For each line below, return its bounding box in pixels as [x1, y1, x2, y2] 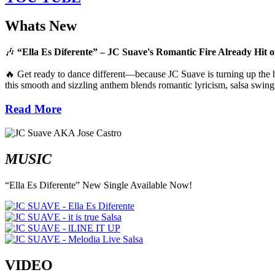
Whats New [5, 18, 77, 34]
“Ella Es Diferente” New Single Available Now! [5, 179, 192, 190]
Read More [5, 103, 61, 116]
